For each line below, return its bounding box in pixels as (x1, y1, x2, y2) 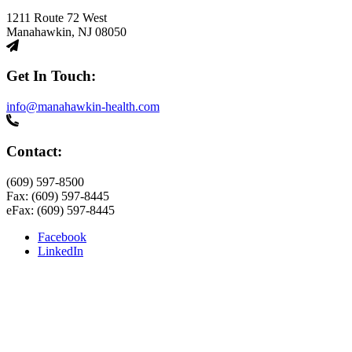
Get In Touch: (6, 68, 96, 85)
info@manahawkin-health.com (6, 100, 159, 114)
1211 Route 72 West (6, 10, 107, 24)
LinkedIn (38, 244, 83, 258)
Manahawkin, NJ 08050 (6, 24, 126, 38)
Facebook (38, 229, 86, 244)
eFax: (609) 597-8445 (6, 203, 115, 217)
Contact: (6, 142, 62, 159)
